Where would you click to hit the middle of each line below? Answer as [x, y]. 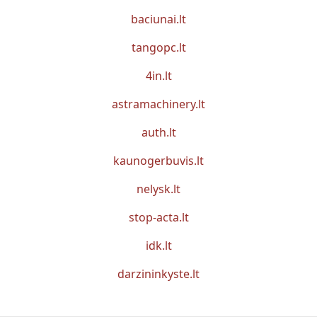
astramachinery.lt [158, 104]
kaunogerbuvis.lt [158, 160]
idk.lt [158, 245]
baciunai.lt [158, 19]
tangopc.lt [158, 47]
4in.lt [158, 75]
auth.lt [158, 132]
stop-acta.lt [158, 217]
